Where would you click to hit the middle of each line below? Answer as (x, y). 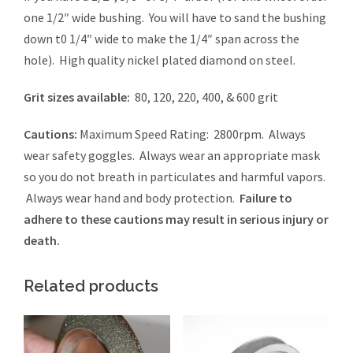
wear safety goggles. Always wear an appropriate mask (172, 156)
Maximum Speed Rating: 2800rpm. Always (191, 134)
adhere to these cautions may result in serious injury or (176, 219)
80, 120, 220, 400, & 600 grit (204, 97)
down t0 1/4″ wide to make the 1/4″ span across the (162, 39)
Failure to (266, 198)
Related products (91, 286)
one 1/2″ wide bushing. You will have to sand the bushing (175, 18)
